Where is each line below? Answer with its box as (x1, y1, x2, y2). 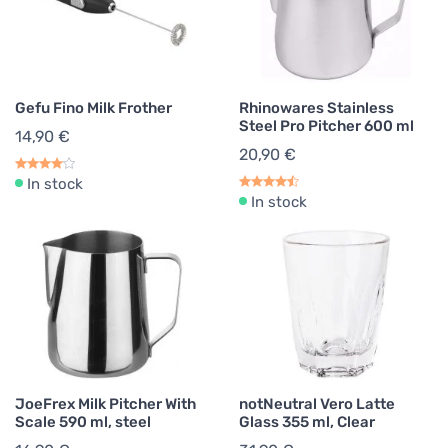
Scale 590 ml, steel (15, 413, 151, 432)
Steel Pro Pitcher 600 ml (239, 117, 414, 136)
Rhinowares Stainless (239, 99, 394, 118)
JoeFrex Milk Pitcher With (15, 395, 196, 414)
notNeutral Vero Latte (239, 395, 395, 414)
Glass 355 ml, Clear (239, 413, 375, 432)
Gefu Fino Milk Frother (15, 99, 172, 118)
